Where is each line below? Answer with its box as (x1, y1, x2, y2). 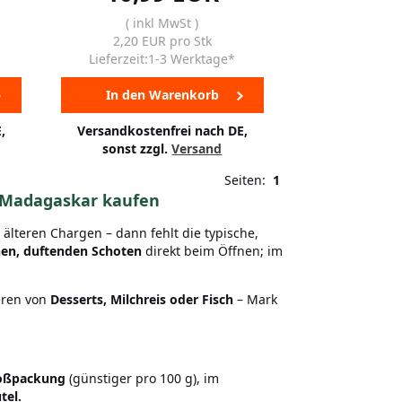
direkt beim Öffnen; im (142, 242, 283, 259)
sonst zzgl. (102, 140, 172, 157)
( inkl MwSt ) (126, 14, 199, 31)
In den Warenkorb (105, 86, 219, 103)
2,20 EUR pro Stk (112, 32, 212, 49)
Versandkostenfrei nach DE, (76, 122, 248, 139)
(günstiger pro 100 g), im (69, 370, 219, 387)
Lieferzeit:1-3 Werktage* (89, 50, 236, 67)
